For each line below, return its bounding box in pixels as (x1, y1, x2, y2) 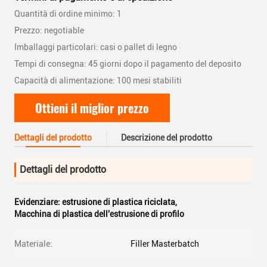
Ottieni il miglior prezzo (35, 99, 149, 117)
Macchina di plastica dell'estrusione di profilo (14, 209, 184, 219)
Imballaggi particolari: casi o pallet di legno (14, 42, 177, 52)
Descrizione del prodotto (121, 133, 212, 142)
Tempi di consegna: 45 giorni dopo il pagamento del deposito (14, 59, 241, 69)
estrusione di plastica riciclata (62, 197, 175, 207)
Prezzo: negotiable (14, 26, 84, 35)
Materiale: (14, 239, 52, 249)
